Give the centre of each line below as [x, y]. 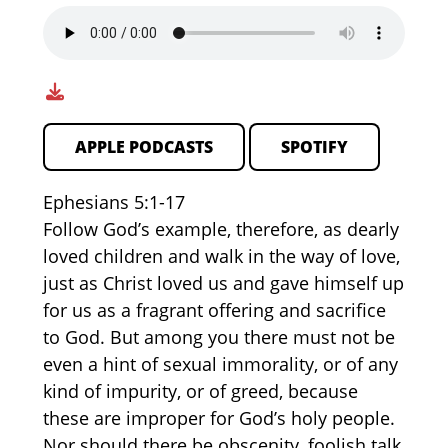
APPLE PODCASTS [143, 147]
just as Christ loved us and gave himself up [223, 283]
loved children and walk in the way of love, [221, 256]
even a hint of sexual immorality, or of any [220, 364]
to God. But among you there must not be [218, 337]
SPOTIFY [314, 147]
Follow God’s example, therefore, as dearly [220, 229]
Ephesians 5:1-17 [113, 202]
